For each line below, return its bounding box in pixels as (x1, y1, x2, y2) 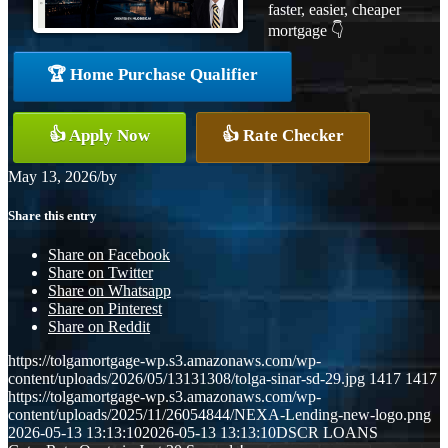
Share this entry (8, 207, 97, 223)
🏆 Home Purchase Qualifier (47, 64, 258, 84)
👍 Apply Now (49, 125, 150, 145)
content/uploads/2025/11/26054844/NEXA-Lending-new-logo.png (8, 406, 431, 424)
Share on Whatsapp (48, 282, 171, 300)
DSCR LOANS (276, 424, 378, 442)
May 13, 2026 (8, 167, 97, 185)
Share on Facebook (48, 246, 170, 264)
